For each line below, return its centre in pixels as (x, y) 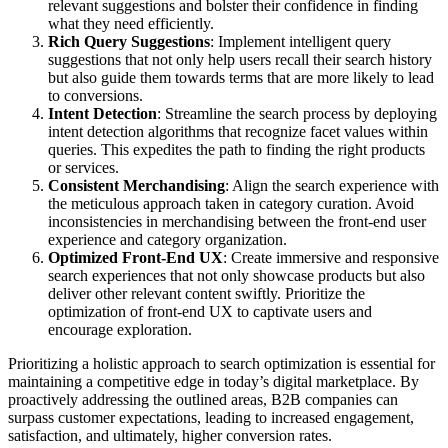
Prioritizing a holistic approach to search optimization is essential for (221, 363)
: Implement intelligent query (300, 41)
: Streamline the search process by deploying (297, 113)
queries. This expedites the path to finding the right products (236, 149)
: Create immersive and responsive (331, 257)
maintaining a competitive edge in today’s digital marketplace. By (213, 381)
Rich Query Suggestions (129, 41)
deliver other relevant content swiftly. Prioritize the (206, 293)
